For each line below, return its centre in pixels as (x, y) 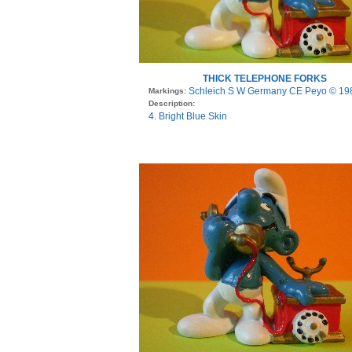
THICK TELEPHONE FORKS (265, 79)
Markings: (169, 91)
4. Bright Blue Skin (188, 117)
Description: (172, 104)
